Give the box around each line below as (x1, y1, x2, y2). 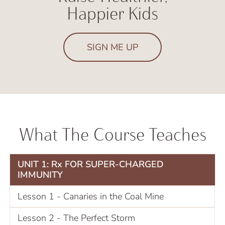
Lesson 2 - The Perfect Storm (18, 211, 135, 224)
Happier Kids (67, 3, 158, 24)
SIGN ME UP (87, 41, 138, 53)
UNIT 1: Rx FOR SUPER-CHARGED (18, 158, 164, 170)
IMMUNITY (18, 168, 63, 181)
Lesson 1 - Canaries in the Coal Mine (18, 190, 164, 202)
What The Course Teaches (19, 124, 206, 145)
